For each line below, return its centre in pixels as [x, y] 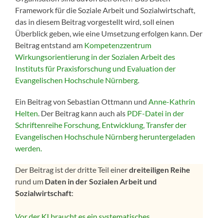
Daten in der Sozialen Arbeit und [101, 182]
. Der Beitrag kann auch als [83, 113]
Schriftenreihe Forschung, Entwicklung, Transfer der [101, 125]
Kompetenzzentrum [118, 45]
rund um [30, 182]
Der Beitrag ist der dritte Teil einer [72, 170]
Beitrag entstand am [50, 45]
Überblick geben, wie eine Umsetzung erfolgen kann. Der [109, 34]
